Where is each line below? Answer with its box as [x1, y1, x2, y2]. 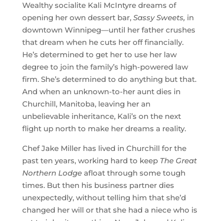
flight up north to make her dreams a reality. [22, 123, 186, 133]
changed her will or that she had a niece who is [22, 205, 197, 215]
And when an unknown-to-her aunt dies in [22, 86, 181, 96]
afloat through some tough [83, 168, 185, 178]
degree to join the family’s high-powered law [22, 62, 188, 72]
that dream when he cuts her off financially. [22, 37, 184, 47]
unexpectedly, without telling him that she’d [22, 192, 186, 202]
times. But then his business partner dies [22, 180, 174, 190]
